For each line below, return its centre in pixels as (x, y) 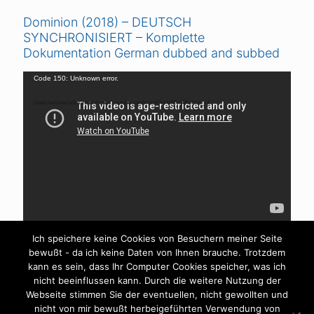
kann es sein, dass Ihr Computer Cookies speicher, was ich (157, 266)
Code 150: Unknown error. (76, 78)
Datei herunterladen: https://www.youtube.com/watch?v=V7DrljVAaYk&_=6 (122, 103)
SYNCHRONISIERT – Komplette (114, 38)
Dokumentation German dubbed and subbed (151, 53)
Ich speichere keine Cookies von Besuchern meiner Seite (157, 238)
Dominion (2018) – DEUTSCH (107, 22)
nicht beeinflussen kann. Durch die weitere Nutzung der (157, 280)
